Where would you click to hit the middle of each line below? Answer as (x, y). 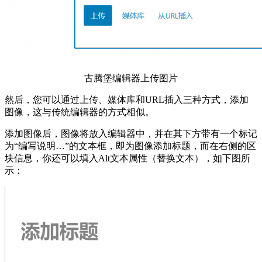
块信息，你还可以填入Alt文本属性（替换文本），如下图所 (127, 158)
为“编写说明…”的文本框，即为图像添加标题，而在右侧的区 (130, 146)
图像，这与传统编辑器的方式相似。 (80, 112)
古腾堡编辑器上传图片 (131, 78)
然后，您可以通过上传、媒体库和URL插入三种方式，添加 (127, 100)
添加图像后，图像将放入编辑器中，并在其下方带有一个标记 (131, 134)
